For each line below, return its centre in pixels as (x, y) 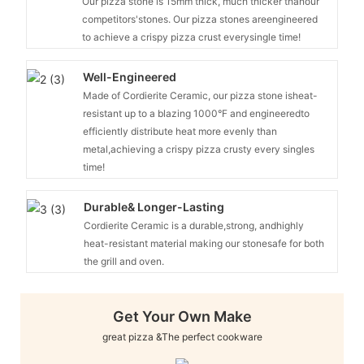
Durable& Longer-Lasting (154, 206)
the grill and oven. (124, 261)
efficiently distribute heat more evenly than (180, 132)
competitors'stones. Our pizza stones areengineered (200, 19)
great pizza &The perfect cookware (182, 337)
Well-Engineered (130, 76)
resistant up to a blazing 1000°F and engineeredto (197, 114)
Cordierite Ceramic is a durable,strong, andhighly (194, 225)
